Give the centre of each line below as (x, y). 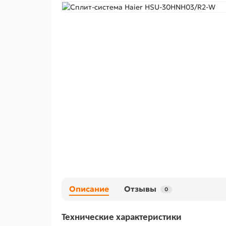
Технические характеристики (122, 218)
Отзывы (140, 189)
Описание (89, 189)
